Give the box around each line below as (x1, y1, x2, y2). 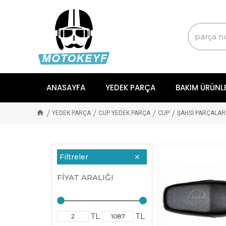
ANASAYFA (46, 82, 85, 93)
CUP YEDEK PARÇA (98, 109, 150, 117)
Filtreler (60, 152, 88, 161)
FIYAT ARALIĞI (57, 173, 114, 182)
